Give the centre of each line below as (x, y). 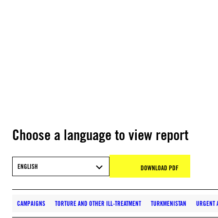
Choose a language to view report (100, 135)
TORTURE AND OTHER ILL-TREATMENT (98, 203)
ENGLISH (28, 166)
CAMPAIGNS (31, 203)
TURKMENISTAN (169, 203)
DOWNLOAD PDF (160, 168)
